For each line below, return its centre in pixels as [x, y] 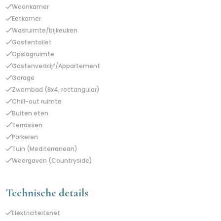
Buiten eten [30, 113]
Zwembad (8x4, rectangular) [56, 90]
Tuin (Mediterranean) [45, 149]
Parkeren [25, 137]
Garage [23, 78]
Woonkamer [30, 7]
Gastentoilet [32, 42]
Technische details [47, 193]
